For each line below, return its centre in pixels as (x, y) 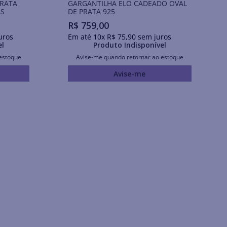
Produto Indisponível (129, 45)
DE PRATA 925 (91, 11)
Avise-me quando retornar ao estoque (129, 57)
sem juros (153, 37)
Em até (80, 37)
